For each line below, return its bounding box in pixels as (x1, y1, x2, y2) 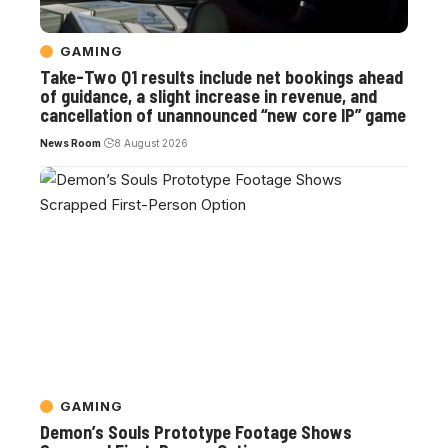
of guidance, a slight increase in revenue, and (40, 85, 377, 108)
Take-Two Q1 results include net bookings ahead (40, 66, 403, 89)
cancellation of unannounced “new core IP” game (40, 104, 406, 127)
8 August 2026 (113, 137, 188, 150)
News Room (40, 137, 101, 150)
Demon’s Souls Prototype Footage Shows (40, 420, 352, 443)
